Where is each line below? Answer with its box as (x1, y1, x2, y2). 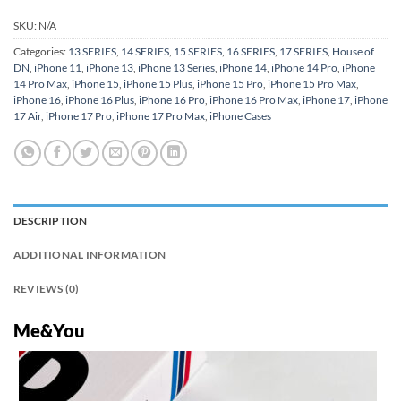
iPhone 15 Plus (124, 78, 192, 90)
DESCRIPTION (13, 214, 88, 226)
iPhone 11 (34, 62, 81, 74)
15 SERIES (174, 46, 222, 58)
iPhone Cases (209, 110, 271, 123)
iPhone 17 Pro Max (116, 110, 205, 123)
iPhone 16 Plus (65, 94, 134, 107)
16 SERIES (226, 46, 275, 58)
